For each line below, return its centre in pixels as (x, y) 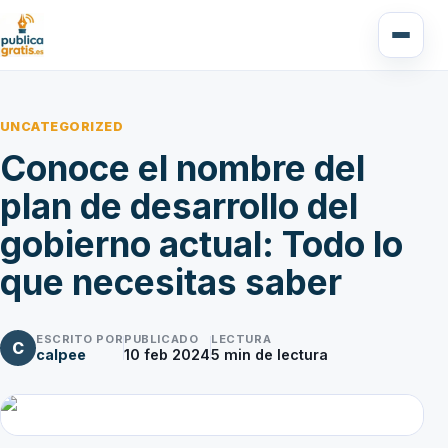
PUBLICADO (161, 339)
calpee (61, 355)
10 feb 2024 (167, 355)
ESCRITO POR (80, 339)
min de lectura (274, 355)
